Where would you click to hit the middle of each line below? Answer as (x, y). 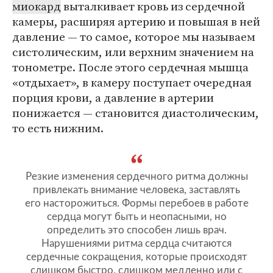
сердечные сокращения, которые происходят (136, 257)
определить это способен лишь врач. (136, 230)
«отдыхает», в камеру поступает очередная (132, 82)
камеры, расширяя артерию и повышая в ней (136, 21)
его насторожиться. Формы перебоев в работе (136, 203)
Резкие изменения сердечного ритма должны (136, 176)
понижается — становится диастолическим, (136, 113)
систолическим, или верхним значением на (133, 52)
